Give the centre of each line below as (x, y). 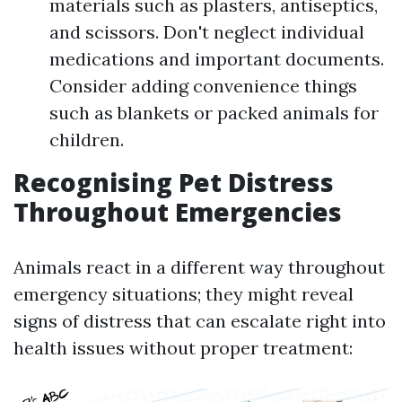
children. (87, 140)
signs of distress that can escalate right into (200, 321)
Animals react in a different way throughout (199, 267)
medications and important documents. (217, 59)
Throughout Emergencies (178, 212)
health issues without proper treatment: (183, 348)
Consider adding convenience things (203, 86)
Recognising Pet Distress (174, 182)
